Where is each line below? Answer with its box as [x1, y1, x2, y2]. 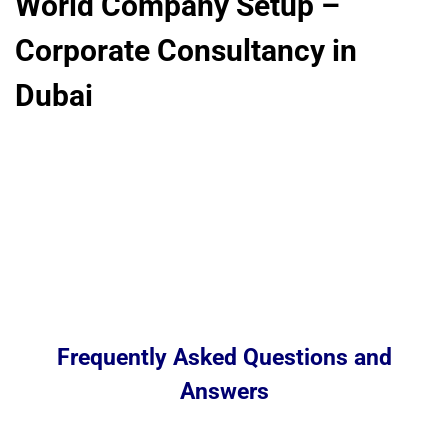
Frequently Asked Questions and [56, 344, 392, 371]
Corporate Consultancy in [15, 33, 357, 68]
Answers [179, 378, 269, 405]
